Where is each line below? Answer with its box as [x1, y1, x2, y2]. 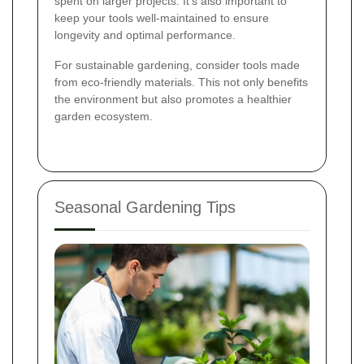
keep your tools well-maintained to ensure [54, 11, 269, 24]
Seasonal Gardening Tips [54, 197, 236, 216]
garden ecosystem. [54, 109, 153, 123]
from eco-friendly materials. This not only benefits [54, 75, 308, 89]
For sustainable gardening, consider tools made [54, 58, 300, 71]
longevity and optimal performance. [54, 28, 236, 41]
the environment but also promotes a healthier [54, 92, 292, 106]
